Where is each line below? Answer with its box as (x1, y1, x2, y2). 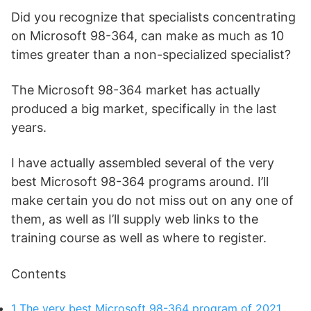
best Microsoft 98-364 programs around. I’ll (11, 174, 269, 189)
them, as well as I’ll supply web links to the (11, 212, 258, 226)
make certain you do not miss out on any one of (11, 193, 294, 208)
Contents (11, 267, 66, 281)
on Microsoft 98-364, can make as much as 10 (11, 28, 284, 43)
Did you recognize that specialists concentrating (11, 10, 296, 24)
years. (11, 120, 47, 135)
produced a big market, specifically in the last (11, 101, 277, 116)
